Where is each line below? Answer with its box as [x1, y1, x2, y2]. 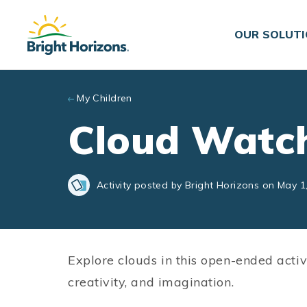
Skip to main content [16, 6, 119, 20]
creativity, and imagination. [68, 274, 234, 290]
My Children [77, 92, 132, 104]
